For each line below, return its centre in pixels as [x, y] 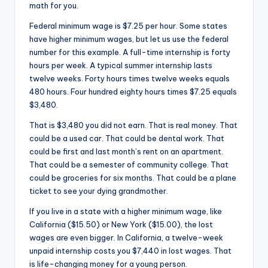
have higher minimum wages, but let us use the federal [129, 39]
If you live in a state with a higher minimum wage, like [126, 211]
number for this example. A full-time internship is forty [130, 52]
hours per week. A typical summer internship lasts [121, 65]
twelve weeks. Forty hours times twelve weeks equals [130, 78]
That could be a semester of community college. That [129, 164]
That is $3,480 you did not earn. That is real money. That [133, 125]
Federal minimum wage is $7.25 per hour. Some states [128, 25]
